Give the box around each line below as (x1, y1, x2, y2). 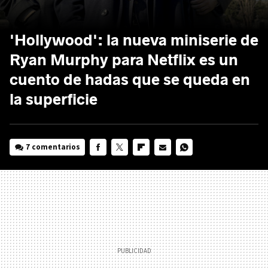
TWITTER (111, 158, 141, 169)
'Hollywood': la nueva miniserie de (10, 31, 258, 50)
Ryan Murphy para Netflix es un (10, 50, 238, 69)
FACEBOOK (90, 158, 126, 169)
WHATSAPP (176, 158, 212, 169)
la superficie (10, 90, 98, 109)
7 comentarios (26, 141, 81, 152)
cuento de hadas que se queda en (10, 70, 250, 89)
